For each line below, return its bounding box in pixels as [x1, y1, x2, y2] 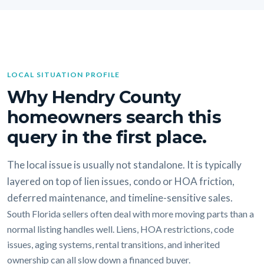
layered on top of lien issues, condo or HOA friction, [7, 174, 235, 187]
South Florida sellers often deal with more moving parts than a [7, 207, 254, 219]
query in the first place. [7, 126, 207, 147]
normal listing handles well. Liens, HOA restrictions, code [7, 223, 234, 235]
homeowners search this [7, 106, 222, 127]
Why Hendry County [7, 86, 181, 107]
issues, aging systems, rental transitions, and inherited [7, 238, 220, 250]
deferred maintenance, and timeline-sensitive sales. [7, 191, 233, 204]
